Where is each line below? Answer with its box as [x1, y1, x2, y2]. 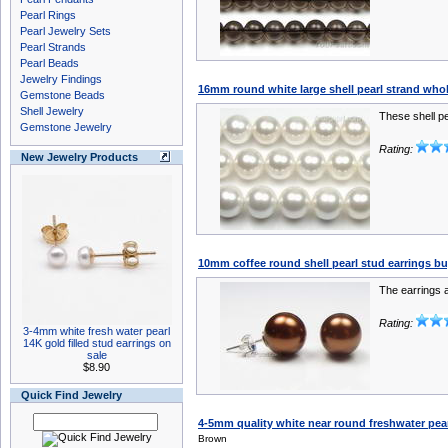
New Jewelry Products [21, 151, 138, 163]
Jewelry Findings [20, 73, 102, 85]
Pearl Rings [20, 9, 76, 21]
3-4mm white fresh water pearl [23, 325, 170, 337]
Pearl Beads [20, 57, 79, 69]
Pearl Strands [20, 41, 86, 53]
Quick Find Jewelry [21, 389, 122, 401]
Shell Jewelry [20, 105, 84, 117]
